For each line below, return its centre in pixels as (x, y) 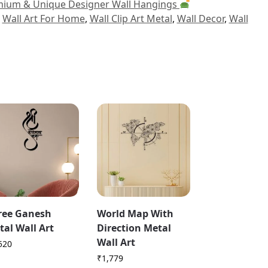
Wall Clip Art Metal (131, 18)
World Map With (135, 213)
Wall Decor (200, 18)
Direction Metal (134, 228)
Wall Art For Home (43, 18)
